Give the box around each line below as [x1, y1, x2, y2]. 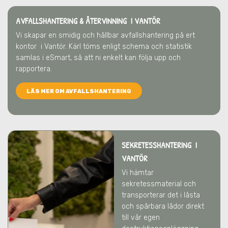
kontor [16, 42, 39, 51]
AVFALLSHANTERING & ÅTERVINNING [16, 15, 129, 26]
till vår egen [122, 213, 160, 222]
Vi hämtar [122, 168, 154, 177]
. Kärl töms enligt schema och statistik [65, 42, 192, 51]
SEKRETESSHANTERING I [122, 139, 197, 151]
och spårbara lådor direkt [122, 202, 204, 211]
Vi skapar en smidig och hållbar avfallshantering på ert [16, 31, 195, 40]
